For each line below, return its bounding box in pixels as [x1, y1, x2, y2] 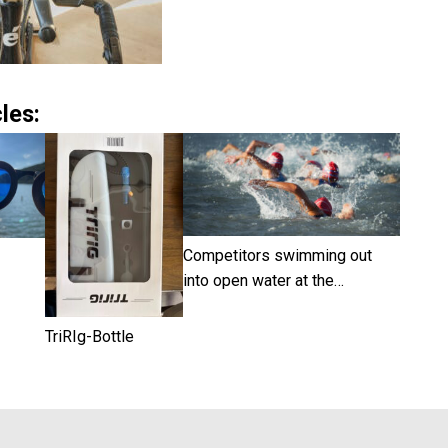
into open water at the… [183, 271, 345, 291]
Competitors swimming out [183, 246, 373, 266]
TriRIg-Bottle [45, 327, 135, 347]
